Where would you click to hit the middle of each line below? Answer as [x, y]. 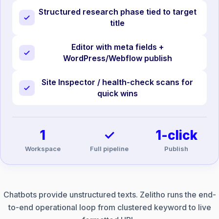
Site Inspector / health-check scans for [117, 82]
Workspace [43, 148]
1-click [176, 135]
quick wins [117, 93]
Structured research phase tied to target [117, 12]
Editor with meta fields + [117, 47]
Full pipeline [109, 148]
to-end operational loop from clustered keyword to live [109, 207]
